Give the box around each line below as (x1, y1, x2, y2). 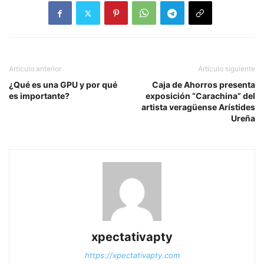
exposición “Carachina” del (146, 91, 255, 101)
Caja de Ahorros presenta (152, 80, 255, 90)
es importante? (9, 91, 70, 101)
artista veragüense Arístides (141, 102, 255, 113)
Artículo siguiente (198, 64, 255, 74)
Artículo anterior (9, 64, 61, 74)
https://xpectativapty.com (84, 250, 180, 260)
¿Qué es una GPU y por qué (9, 80, 117, 90)
